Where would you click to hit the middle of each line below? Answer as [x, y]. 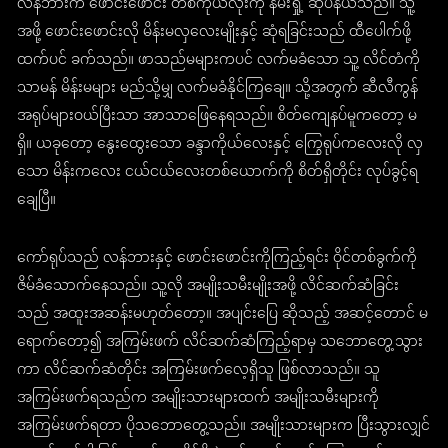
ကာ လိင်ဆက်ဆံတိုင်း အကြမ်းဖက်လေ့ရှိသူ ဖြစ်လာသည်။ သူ [199, 371]
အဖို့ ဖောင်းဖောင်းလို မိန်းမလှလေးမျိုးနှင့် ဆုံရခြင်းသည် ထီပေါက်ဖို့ [214, 33]
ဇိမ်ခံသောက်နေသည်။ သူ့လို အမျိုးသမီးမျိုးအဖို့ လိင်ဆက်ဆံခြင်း [208, 287]
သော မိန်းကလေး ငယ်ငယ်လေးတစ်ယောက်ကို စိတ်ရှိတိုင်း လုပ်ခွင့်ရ [218, 173]
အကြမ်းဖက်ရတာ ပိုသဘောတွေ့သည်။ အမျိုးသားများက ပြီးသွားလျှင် [224, 427]
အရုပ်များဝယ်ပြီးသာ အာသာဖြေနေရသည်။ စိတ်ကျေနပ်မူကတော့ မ [217, 117]
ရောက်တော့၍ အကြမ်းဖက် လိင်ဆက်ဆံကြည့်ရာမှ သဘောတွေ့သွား [220, 343]
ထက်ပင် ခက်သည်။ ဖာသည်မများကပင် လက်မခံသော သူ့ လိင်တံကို [219, 61]
